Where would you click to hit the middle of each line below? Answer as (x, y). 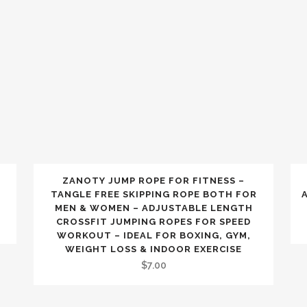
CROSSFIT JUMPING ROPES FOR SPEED (153, 222)
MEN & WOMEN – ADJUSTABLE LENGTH (153, 208)
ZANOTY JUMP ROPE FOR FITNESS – (153, 181)
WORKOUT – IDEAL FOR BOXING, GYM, (153, 235)
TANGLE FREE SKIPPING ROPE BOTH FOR (153, 194)
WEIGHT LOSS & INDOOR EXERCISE (153, 249)
